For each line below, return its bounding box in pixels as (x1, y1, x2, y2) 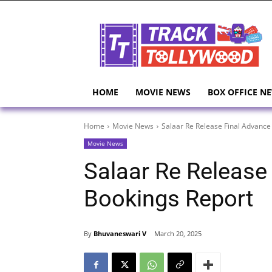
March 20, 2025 (154, 229, 202, 239)
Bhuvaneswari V (93, 228, 146, 238)
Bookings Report (84, 185, 253, 212)
